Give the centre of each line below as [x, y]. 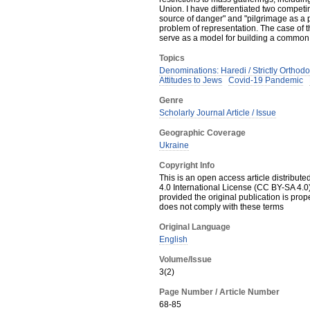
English [173, 239]
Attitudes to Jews [191, 80]
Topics [172, 58]
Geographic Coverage [202, 133]
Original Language [195, 227]
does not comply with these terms [221, 207]
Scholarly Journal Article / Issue [218, 113]
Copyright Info [187, 165]
